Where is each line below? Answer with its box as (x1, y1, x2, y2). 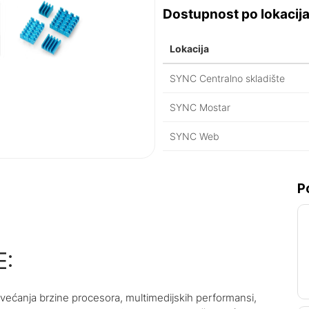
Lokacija (170, 43, 210, 54)
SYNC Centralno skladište (170, 72, 286, 84)
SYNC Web (170, 130, 220, 142)
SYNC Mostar (170, 101, 231, 113)
